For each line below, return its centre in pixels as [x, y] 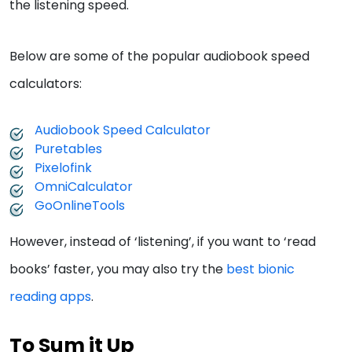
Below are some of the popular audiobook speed [159, 56]
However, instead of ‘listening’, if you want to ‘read [163, 241]
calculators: [46, 83]
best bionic [260, 269]
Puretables [68, 148]
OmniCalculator [84, 186]
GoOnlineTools [80, 205]
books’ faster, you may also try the [118, 269]
